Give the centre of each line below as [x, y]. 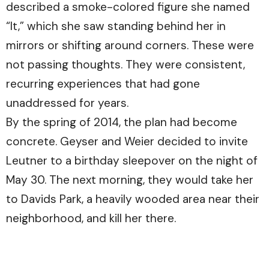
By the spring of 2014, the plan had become [122, 122]
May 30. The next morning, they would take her [130, 180]
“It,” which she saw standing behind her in [116, 26]
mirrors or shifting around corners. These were [130, 45]
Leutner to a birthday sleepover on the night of [132, 160]
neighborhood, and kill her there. [91, 218]
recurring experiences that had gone [103, 83]
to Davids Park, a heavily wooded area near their [133, 199]
